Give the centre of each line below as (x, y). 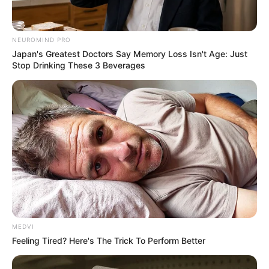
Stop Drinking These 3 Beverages (79, 65)
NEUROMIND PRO (41, 39)
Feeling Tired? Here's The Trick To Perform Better (109, 240)
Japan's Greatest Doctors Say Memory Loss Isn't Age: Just (130, 53)
